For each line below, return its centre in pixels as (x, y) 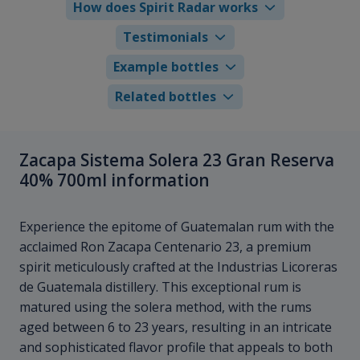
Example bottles (166, 66)
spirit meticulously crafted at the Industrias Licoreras (178, 267)
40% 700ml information (115, 180)
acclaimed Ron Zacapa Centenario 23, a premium (165, 247)
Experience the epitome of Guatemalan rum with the (177, 227)
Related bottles (166, 96)
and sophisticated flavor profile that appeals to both (176, 348)
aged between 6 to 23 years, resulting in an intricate (176, 327)
